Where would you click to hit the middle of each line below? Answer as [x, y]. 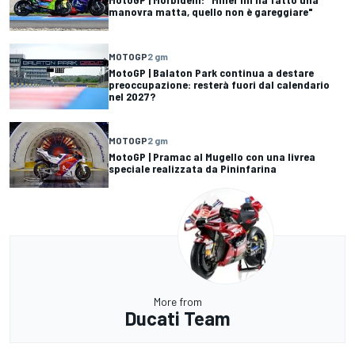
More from [177, 301]
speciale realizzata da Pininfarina [193, 169]
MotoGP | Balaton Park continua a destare [211, 72]
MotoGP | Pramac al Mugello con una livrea [212, 157]
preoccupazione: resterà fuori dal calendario [219, 84]
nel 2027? [132, 96]
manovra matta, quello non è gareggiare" [211, 12]
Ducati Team [177, 318]
